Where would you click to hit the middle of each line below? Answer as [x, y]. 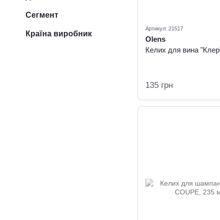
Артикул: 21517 [164, 28]
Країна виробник [59, 34]
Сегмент [42, 15]
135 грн [159, 85]
